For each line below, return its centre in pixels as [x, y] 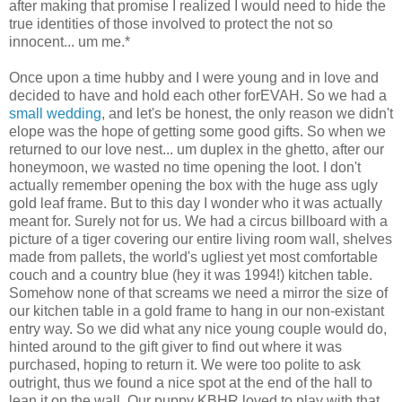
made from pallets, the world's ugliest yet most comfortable [193, 257]
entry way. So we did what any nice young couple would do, [198, 328]
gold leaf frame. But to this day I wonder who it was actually [196, 203]
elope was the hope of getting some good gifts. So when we [197, 131]
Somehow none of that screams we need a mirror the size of [198, 293]
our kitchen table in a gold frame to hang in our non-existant [197, 310]
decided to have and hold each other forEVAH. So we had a [198, 95]
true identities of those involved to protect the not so [171, 23]
